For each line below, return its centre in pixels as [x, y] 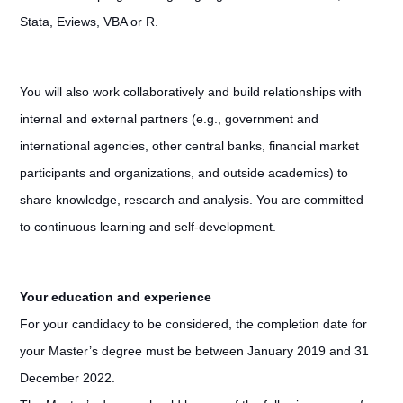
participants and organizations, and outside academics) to [184, 173]
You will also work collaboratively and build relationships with [190, 92]
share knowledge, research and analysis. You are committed [191, 200]
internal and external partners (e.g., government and [169, 119]
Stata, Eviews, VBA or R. [89, 22]
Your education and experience [115, 297]
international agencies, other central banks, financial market [189, 146]
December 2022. [71, 378]
